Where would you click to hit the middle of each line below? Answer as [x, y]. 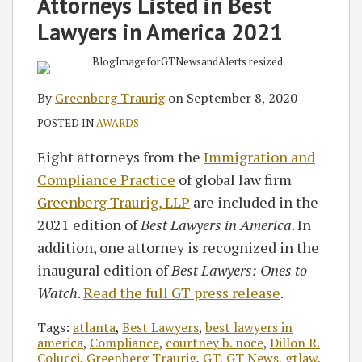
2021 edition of [89, 224]
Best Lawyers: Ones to [239, 269]
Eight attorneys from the [120, 156]
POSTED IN [67, 122]
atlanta [94, 327]
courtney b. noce [215, 342]
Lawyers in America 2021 [160, 32]
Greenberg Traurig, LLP [114, 202]
